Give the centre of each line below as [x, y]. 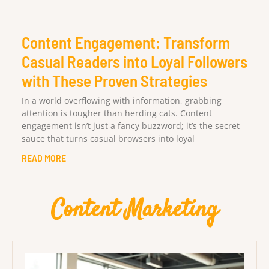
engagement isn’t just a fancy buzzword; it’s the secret [131, 125]
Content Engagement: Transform [126, 42]
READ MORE [44, 157]
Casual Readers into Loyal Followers [134, 61]
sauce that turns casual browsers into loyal [108, 138]
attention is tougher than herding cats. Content [117, 113]
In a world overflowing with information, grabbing [122, 100]
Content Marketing [134, 210]
